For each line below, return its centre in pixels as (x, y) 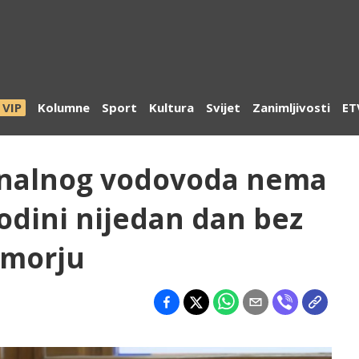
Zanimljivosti (291, 108)
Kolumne (64, 108)
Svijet (223, 108)
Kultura (171, 108)
